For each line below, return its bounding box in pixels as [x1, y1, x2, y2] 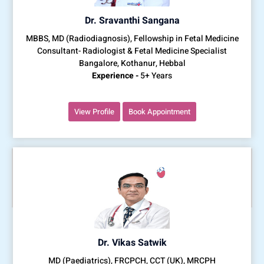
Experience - [92, 69, 138, 82]
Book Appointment [128, 105, 190, 117]
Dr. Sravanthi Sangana [84, 13, 180, 28]
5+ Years [138, 69, 172, 82]
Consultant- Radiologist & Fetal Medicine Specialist [37, 44, 227, 57]
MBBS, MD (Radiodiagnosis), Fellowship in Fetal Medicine [25, 32, 239, 45]
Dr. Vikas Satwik [97, 235, 167, 250]
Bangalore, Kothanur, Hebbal [78, 57, 186, 70]
